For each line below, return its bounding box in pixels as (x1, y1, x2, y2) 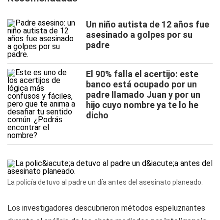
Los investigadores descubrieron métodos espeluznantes (7, 203, 205, 213)
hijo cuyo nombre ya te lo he (86, 100, 198, 110)
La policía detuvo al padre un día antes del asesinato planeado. (7, 178, 203, 186)
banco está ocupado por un (86, 79, 197, 89)
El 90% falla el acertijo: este (86, 69, 198, 79)
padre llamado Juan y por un (86, 89, 200, 100)
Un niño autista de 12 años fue (86, 19, 209, 29)
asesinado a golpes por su (86, 29, 192, 40)
